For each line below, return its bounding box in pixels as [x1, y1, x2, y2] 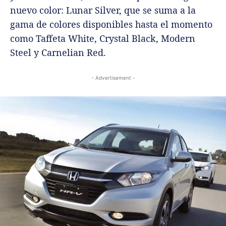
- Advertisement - [91, 75, 135, 81]
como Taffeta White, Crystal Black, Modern [10, 32, 195, 45]
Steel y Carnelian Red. [10, 46, 106, 59]
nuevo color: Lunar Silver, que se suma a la [10, 4, 196, 17]
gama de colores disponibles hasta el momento [10, 18, 212, 31]
